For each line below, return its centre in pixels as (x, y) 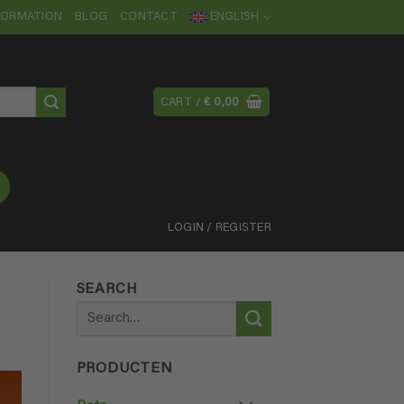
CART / (182, 103)
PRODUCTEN (124, 369)
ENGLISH (234, 17)
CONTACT (149, 17)
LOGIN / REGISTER (219, 228)
